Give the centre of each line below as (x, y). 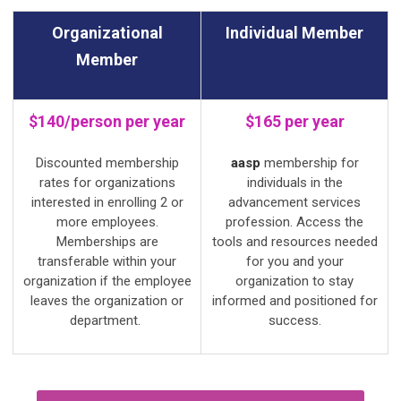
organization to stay (294, 281)
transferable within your (107, 261)
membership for (311, 162)
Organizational (107, 32)
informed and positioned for (294, 300)
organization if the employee (107, 281)
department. (107, 320)
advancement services (294, 202)
